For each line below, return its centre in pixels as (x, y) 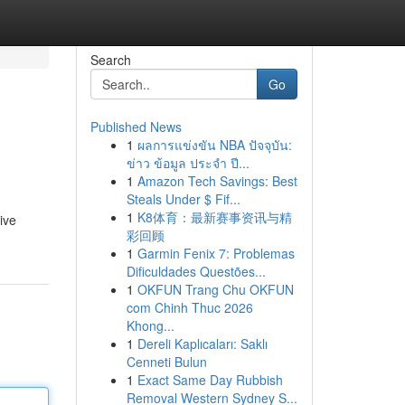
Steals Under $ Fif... (183, 199)
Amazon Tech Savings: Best (217, 181)
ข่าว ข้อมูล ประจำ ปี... (188, 163)
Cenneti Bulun (166, 362)
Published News (136, 127)
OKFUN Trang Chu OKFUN (215, 289)
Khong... (150, 325)
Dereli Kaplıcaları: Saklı (202, 344)
